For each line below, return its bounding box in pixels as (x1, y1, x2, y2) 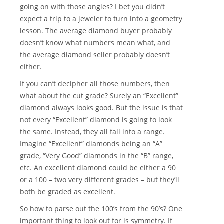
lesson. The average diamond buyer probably (20, 26, 172, 36)
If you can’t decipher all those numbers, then (20, 79, 170, 89)
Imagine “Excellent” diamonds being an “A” (20, 139, 162, 149)
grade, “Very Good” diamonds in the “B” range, (20, 151, 173, 161)
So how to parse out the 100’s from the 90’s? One (20, 204, 182, 214)
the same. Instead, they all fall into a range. (20, 127, 165, 137)
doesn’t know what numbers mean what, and (20, 38, 170, 48)
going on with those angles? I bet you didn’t (20, 2, 165, 12)
